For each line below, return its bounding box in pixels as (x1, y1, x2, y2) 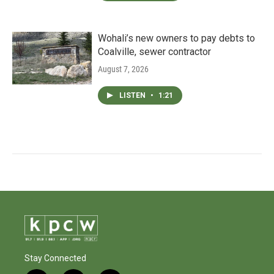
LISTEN (119, 91, 147, 100)
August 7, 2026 (98, 64, 149, 74)
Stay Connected (24, 253, 86, 264)
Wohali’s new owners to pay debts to (98, 32, 255, 44)
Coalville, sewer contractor (98, 46, 211, 57)
